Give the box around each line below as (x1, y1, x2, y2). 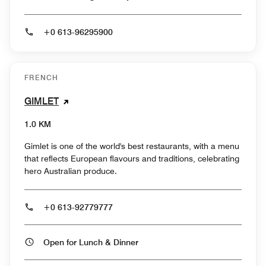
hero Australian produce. (24, 166, 117, 176)
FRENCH (24, 72, 59, 82)
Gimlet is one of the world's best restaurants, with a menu (24, 141, 239, 151)
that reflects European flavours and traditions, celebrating (24, 153, 239, 163)
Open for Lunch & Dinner (113, 237, 138, 247)
